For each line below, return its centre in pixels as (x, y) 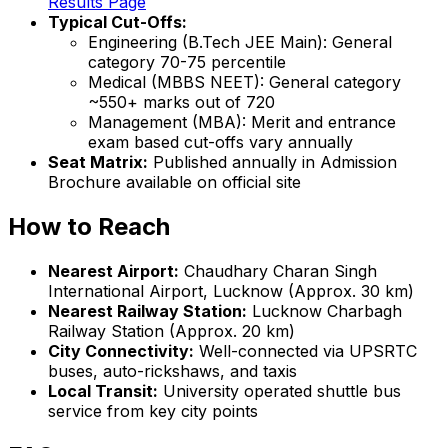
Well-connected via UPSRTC (305, 350)
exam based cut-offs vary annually (220, 141)
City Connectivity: (121, 350)
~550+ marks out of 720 (181, 101)
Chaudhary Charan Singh (278, 270)
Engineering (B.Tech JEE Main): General (240, 41)
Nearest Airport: (113, 270)
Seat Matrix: (98, 161)
